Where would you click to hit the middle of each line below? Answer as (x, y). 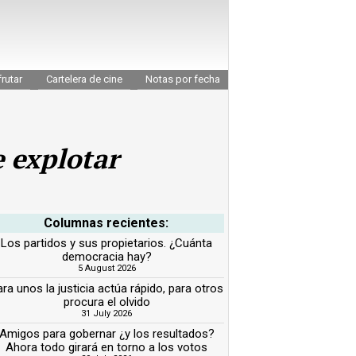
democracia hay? (106, 256)
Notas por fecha (183, 79)
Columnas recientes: (106, 222)
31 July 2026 (107, 313)
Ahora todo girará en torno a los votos (107, 347)
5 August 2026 (106, 268)
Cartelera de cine (84, 79)
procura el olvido (106, 302)
